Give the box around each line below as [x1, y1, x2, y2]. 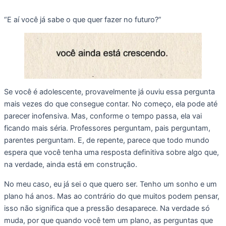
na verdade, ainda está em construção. [4, 160, 137, 169]
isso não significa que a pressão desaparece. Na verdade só [4, 203, 210, 213]
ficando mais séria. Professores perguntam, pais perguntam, [4, 124, 210, 133]
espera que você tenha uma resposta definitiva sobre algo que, [4, 148, 219, 157]
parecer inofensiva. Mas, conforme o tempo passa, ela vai [4, 111, 202, 121]
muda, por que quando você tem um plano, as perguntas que [4, 215, 213, 225]
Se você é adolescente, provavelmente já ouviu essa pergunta [4, 87, 215, 97]
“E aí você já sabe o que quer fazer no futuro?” [4, 15, 163, 24]
